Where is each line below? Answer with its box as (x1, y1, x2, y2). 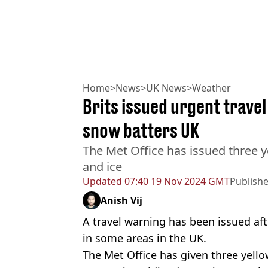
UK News (146, 81, 187, 95)
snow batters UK (83, 119, 199, 142)
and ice (83, 159, 122, 175)
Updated (83, 175, 122, 188)
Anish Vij (100, 194, 142, 208)
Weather (192, 81, 231, 95)
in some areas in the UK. (83, 231, 206, 246)
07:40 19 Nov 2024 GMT (122, 175, 230, 188)
